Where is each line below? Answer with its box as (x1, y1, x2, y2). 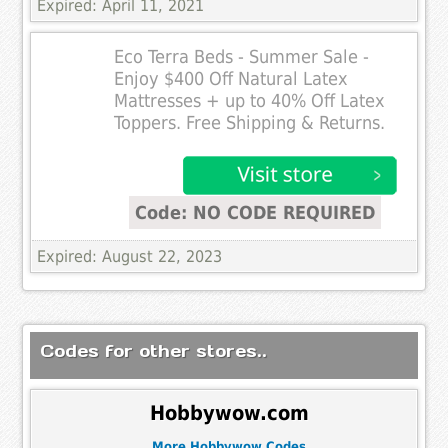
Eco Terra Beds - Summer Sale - (114, 46, 370, 67)
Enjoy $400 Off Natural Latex (114, 68, 349, 89)
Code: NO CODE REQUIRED (135, 201, 376, 223)
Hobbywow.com (149, 402, 309, 426)
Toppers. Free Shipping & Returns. (114, 112, 386, 133)
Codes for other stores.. (40, 339, 268, 362)
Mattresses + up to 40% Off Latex (114, 90, 386, 111)
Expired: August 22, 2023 (37, 246, 223, 266)
